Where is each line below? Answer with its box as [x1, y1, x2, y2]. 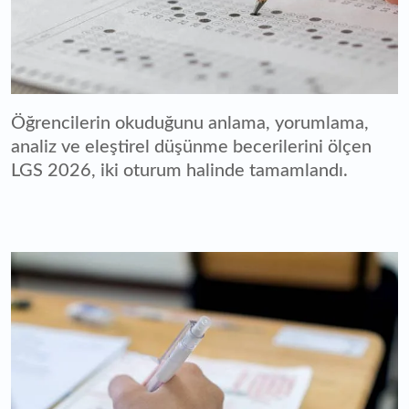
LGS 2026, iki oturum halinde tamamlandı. [11, 162, 352, 181]
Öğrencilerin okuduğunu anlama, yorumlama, [11, 114, 369, 133]
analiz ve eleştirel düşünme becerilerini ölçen [11, 138, 372, 157]
